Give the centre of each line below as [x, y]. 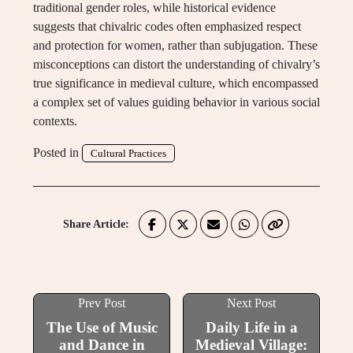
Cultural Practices [128, 154]
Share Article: [96, 225]
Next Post [251, 303]
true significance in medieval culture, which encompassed [176, 84]
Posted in [58, 153]
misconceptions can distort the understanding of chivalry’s [176, 65]
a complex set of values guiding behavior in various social [176, 102]
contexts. [55, 121]
